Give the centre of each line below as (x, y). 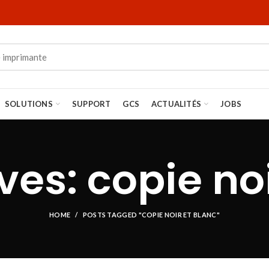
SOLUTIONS (29, 104)
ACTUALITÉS (177, 104)
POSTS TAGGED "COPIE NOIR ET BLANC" (151, 215)
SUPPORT (92, 104)
